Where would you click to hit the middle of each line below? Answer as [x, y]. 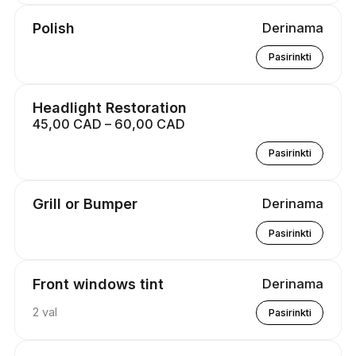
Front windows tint [98, 283]
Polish [53, 27]
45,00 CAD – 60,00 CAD [108, 124]
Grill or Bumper [85, 204]
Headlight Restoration [109, 108]
